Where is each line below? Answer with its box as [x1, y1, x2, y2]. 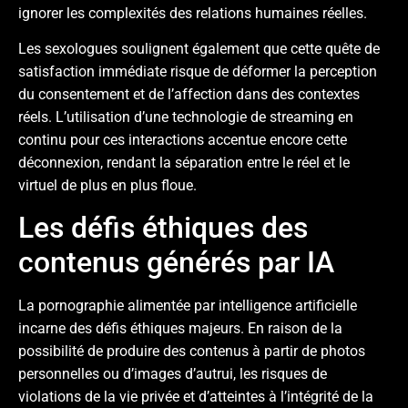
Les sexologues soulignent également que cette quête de [18, 40, 380, 58]
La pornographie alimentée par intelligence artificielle [18, 296, 357, 314]
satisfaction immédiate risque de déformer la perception [18, 63, 377, 81]
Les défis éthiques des [18, 209, 308, 245]
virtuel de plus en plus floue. [18, 177, 197, 195]
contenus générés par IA [18, 244, 334, 280]
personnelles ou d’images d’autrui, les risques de [18, 364, 327, 382]
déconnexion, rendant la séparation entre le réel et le [18, 154, 350, 172]
